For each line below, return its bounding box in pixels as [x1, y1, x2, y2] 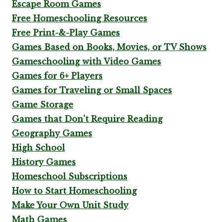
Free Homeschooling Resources [12, 13, 147, 23]
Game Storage [12, 100, 73, 110]
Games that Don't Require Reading [12, 114, 163, 124]
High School [12, 143, 65, 153]
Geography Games [12, 128, 92, 138]
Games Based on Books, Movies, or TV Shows [12, 42, 207, 52]
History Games [12, 157, 76, 167]
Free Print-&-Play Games [12, 28, 120, 38]
